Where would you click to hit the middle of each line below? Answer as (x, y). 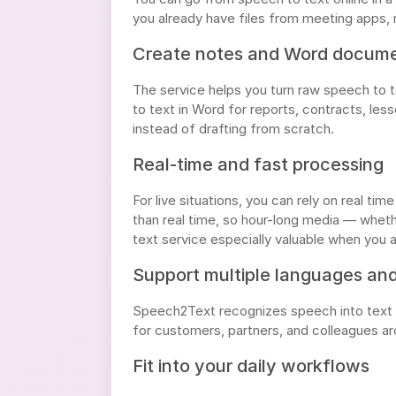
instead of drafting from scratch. (233, 128)
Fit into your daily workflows (251, 366)
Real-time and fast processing (258, 164)
